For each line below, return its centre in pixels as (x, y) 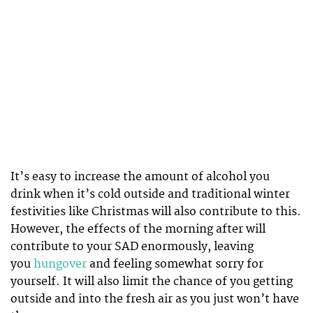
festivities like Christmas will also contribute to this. (156, 211)
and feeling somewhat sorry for (176, 264)
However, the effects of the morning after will (138, 229)
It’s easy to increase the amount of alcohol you (140, 176)
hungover (60, 264)
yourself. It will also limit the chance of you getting (152, 281)
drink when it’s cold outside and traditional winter (150, 194)
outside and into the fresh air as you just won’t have (155, 299)
